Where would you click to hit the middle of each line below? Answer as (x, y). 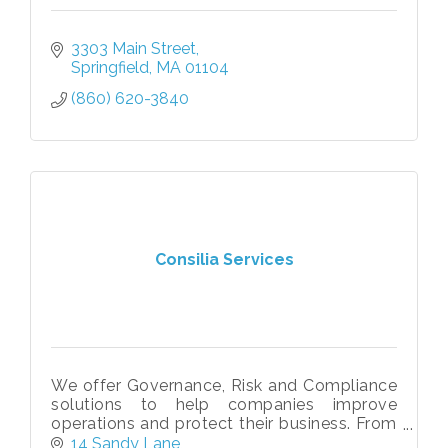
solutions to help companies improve (224, 405)
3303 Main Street (133, 49)
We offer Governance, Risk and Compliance (224, 386)
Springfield (110, 68)
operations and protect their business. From (224, 424)
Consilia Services (224, 259)
